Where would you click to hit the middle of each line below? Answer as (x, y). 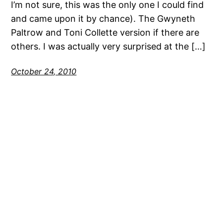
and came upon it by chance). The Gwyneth (103, 18)
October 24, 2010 (44, 71)
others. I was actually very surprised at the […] (109, 46)
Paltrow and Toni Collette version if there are (105, 32)
